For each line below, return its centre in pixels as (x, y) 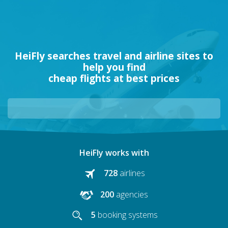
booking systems (127, 215)
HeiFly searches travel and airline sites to (114, 56)
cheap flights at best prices (114, 78)
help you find (114, 67)
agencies (132, 194)
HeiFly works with (114, 152)
